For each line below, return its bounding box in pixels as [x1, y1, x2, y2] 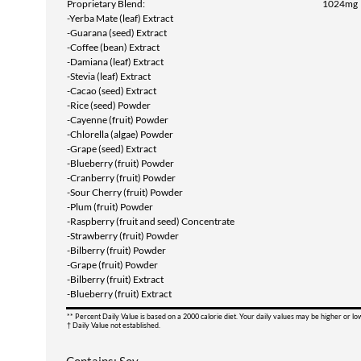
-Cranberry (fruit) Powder [67, 172, 176, 184]
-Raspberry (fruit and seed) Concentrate [67, 215, 234, 227]
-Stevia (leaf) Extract [67, 70, 151, 82]
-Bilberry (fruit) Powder [67, 244, 166, 256]
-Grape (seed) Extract [67, 143, 156, 155]
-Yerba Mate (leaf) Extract [67, 12, 173, 24]
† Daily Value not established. [67, 321, 160, 330]
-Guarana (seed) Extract [67, 27, 167, 39]
